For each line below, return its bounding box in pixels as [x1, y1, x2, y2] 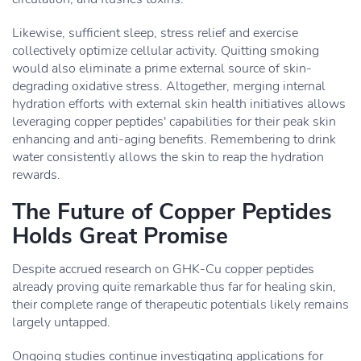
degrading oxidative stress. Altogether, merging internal [12, 77, 326, 95]
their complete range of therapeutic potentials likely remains [12, 296, 349, 313]
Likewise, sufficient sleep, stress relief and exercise [12, 24, 298, 42]
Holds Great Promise [12, 221, 228, 251]
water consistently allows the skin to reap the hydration [12, 148, 324, 166]
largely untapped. [12, 313, 110, 331]
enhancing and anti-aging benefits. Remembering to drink [12, 131, 336, 148]
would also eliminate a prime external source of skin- [12, 60, 312, 77]
